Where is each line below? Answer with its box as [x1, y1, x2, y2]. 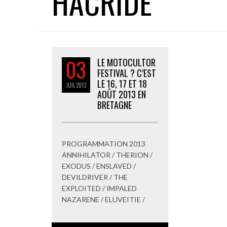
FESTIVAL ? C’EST [97, 66, 156, 80]
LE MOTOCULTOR [97, 56, 156, 69]
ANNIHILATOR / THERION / [62, 150, 153, 159]
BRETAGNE [97, 98, 132, 111]
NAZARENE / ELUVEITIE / [62, 195, 145, 204]
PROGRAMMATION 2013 [62, 139, 145, 148]
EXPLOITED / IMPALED [62, 184, 137, 193]
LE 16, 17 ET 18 [97, 77, 147, 90]
